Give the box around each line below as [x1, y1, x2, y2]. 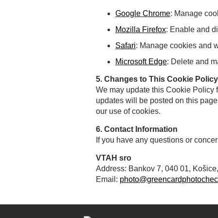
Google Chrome [115, 9, 170, 18]
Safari [115, 41, 136, 50]
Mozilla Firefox [115, 25, 166, 34]
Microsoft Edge [115, 57, 167, 66]
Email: [96, 175, 120, 184]
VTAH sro [96, 154, 131, 163]
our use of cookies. [96, 107, 161, 116]
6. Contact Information [96, 125, 178, 134]
